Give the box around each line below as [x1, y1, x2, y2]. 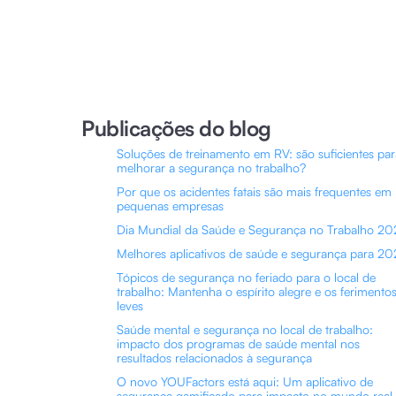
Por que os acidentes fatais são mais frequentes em [117, 184, 392, 199]
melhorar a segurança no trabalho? [117, 160, 306, 175]
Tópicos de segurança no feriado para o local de [117, 270, 376, 285]
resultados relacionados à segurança [117, 350, 312, 365]
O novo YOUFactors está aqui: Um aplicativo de [117, 374, 373, 389]
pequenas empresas [117, 198, 224, 213]
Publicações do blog [81, 115, 271, 141]
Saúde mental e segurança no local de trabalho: [117, 322, 373, 337]
